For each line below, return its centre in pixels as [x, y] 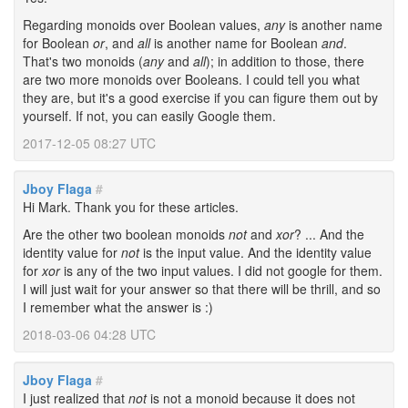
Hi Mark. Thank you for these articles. [131, 207]
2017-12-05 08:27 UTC [89, 143]
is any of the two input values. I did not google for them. [221, 270]
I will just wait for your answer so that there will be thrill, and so [202, 289]
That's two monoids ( [83, 61]
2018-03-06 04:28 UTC [89, 334]
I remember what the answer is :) [118, 307]
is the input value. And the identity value [255, 252]
